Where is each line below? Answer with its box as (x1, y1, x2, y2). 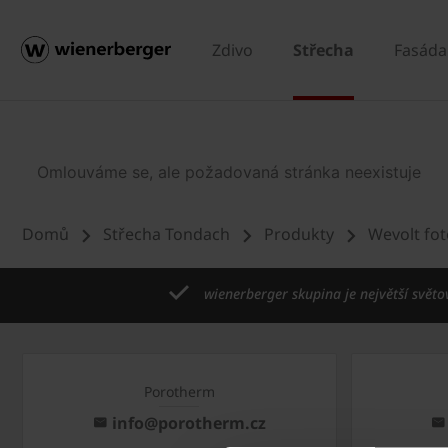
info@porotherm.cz (111, 411, 266, 434)
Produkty (264, 223, 334, 245)
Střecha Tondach (103, 223, 234, 245)
